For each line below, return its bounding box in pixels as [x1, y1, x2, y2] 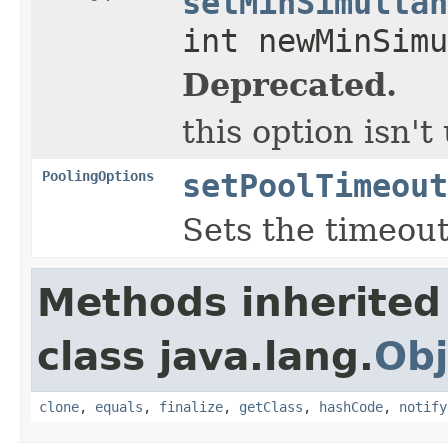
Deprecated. [182, 65, 397, 103]
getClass [239, 398, 303, 415]
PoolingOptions [42, 167, 154, 184]
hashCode [319, 398, 383, 415]
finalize [159, 398, 223, 415]
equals [95, 398, 143, 415]
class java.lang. [37, 333, 374, 379]
